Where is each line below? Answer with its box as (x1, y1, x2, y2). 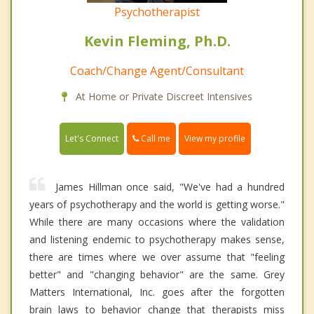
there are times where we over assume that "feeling (29, 250, 285, 264)
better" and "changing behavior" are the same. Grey (29, 267, 285, 281)
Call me (139, 132, 170, 144)
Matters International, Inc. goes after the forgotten (29, 285, 285, 299)
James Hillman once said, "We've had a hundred (55, 179, 285, 193)
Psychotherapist (114, 4, 200, 20)
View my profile (184, 132, 245, 144)
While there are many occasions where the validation (29, 214, 285, 228)
